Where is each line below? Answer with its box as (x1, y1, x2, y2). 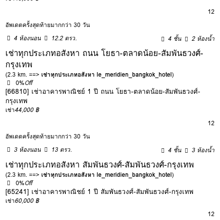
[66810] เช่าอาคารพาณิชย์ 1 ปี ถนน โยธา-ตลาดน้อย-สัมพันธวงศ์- (5, 85, 201, 97)
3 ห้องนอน (14, 144, 41, 154)
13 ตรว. (51, 144, 72, 154)
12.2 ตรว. (51, 33, 77, 43)
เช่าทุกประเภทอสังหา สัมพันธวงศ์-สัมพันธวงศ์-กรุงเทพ (5, 158, 194, 171)
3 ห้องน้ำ (192, 145, 215, 155)
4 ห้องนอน (14, 33, 41, 43)
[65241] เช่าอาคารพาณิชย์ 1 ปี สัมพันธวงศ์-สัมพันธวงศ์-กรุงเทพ (5, 186, 194, 197)
